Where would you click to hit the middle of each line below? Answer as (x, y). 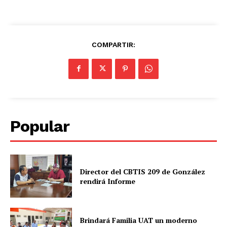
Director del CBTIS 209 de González (143, 171)
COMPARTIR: (113, 44)
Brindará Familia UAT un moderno (139, 220)
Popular (40, 126)
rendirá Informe (108, 181)
